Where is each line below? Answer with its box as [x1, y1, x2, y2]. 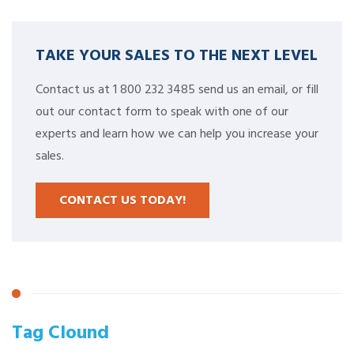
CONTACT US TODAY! [59, 190, 186, 211]
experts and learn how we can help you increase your [36, 123, 318, 145]
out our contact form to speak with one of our [36, 101, 288, 122]
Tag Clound [12, 317, 109, 346]
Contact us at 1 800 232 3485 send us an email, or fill [36, 79, 318, 100]
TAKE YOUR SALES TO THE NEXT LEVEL [36, 42, 318, 66]
